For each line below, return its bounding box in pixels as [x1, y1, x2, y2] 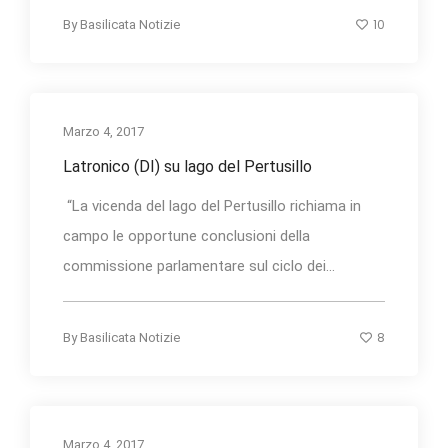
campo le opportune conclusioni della [63, 226, 310, 245]
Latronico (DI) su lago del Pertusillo [63, 156, 312, 176]
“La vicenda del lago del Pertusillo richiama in [63, 196, 361, 215]
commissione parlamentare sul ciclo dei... [63, 256, 335, 275]
